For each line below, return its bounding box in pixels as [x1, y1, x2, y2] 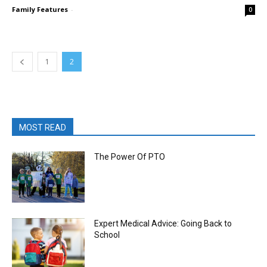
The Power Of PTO [94, 152, 166, 162]
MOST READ [19, 123, 66, 132]
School [94, 229, 120, 240]
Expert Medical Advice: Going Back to [94, 218, 232, 228]
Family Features [12, 5, 68, 14]
